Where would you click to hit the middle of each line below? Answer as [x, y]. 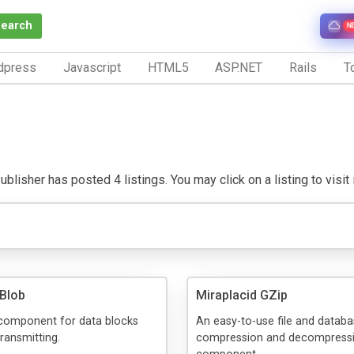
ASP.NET [239, 67]
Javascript [92, 67]
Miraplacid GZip [242, 295]
